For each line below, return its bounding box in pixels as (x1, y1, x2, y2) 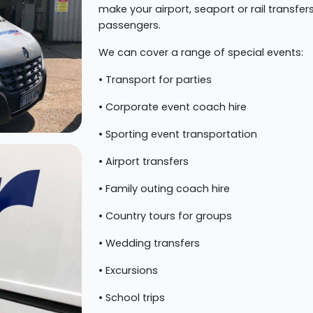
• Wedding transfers (99, 236, 200, 251)
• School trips (99, 291, 165, 305)
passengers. (99, 18, 161, 33)
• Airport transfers (99, 154, 189, 169)
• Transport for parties (99, 73, 212, 87)
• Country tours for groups (99, 209, 232, 224)
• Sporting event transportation (99, 127, 257, 142)
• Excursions (99, 263, 158, 278)
